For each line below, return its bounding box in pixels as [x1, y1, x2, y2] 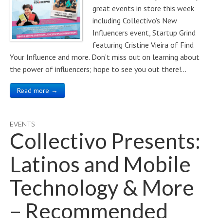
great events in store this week [92, 3, 194, 13]
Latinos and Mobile [10, 151, 191, 177]
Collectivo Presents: [10, 128, 200, 153]
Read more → [17, 86, 58, 95]
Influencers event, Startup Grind [92, 28, 196, 37]
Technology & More [10, 175, 194, 200]
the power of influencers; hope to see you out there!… [10, 64, 186, 74]
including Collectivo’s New [92, 16, 177, 25]
